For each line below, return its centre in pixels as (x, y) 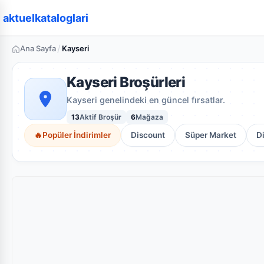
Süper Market (211, 135)
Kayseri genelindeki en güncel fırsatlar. (146, 100)
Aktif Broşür (100, 117)
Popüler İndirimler (77, 135)
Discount (148, 135)
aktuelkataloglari (46, 18)
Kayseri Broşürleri (126, 82)
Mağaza (149, 117)
